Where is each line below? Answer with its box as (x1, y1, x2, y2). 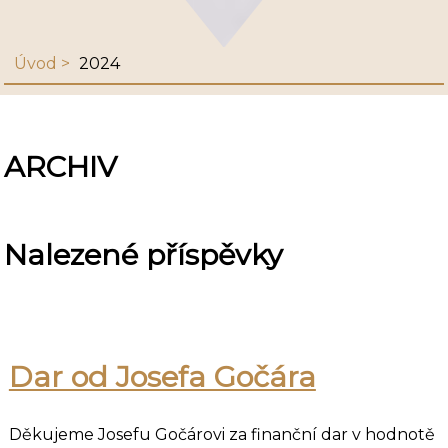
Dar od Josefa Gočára (8, 359, 316, 395)
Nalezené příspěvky (4, 236, 284, 272)
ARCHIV (4, 148, 118, 184)
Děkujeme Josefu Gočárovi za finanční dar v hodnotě (8, 424, 435, 444)
